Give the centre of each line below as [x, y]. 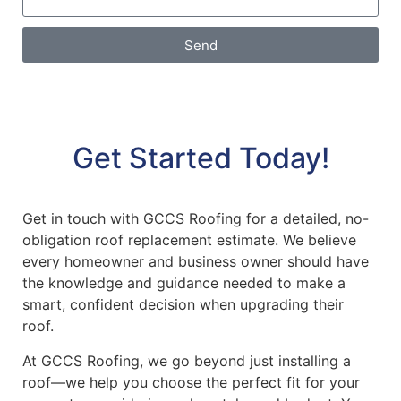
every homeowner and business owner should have [196, 262]
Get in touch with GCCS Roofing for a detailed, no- [196, 219]
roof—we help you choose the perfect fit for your [191, 382]
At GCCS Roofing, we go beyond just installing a [187, 360]
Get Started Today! [200, 158]
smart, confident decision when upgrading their [183, 305]
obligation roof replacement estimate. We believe [189, 240]
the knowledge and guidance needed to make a [184, 283]
